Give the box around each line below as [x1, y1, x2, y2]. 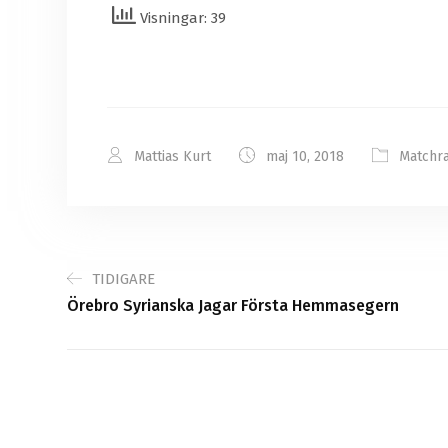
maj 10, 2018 [262, 148, 344, 165]
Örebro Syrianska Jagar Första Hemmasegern [67, 296, 399, 316]
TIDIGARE [92, 270, 155, 288]
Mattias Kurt [130, 148, 211, 165]
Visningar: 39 [136, 9, 226, 28]
